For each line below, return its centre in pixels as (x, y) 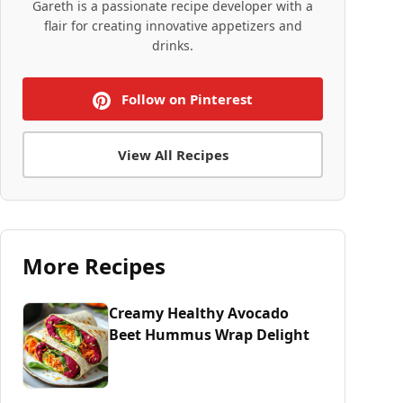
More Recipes (94, 266)
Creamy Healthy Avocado (199, 313)
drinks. (173, 45)
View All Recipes (173, 155)
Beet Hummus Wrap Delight (209, 335)
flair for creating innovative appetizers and (173, 26)
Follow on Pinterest (185, 99)
